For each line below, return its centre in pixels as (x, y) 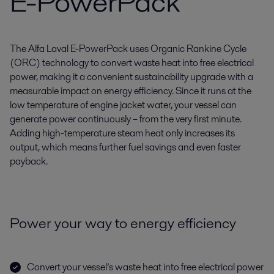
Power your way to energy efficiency (123, 223)
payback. (29, 161)
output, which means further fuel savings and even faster (125, 147)
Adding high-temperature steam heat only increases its (122, 133)
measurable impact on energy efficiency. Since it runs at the (131, 91)
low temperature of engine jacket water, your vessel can (123, 105)
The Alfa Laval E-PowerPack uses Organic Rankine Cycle (128, 49)
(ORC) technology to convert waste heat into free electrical (132, 63)
